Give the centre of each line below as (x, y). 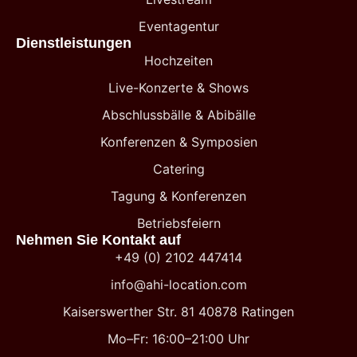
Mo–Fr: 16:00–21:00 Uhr (178, 339)
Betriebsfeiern (178, 224)
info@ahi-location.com (178, 285)
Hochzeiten (178, 61)
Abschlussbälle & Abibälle (178, 115)
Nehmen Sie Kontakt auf (98, 240)
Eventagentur (178, 27)
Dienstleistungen (74, 43)
